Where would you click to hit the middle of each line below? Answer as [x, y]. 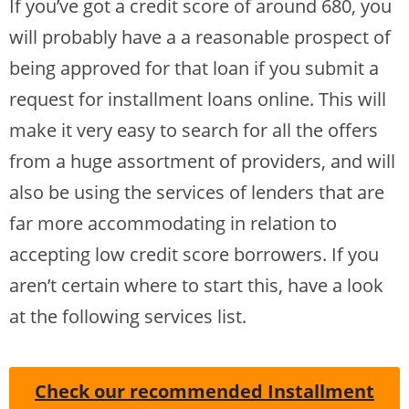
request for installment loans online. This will [198, 100]
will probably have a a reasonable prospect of [200, 37]
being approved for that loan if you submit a [194, 68]
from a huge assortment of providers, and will [202, 162]
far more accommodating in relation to [173, 224]
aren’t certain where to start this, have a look [196, 286]
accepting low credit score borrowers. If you [194, 255]
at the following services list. [128, 317]
